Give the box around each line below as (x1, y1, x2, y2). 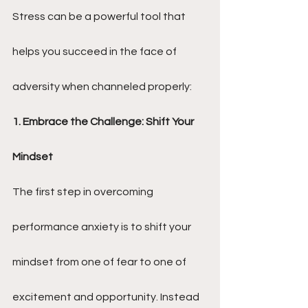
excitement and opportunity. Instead (12, 291, 201, 302)
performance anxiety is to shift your (12, 221, 193, 232)
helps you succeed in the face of (12, 46, 179, 57)
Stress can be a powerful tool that (12, 11, 188, 22)
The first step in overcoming (12, 186, 155, 197)
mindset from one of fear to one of (12, 256, 188, 267)
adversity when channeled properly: (12, 81, 192, 92)
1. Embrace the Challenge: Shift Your (12, 116, 196, 127)
